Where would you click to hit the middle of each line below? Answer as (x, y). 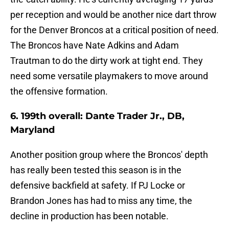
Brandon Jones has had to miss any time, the (101, 201)
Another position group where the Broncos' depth (109, 155)
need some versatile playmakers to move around (109, 76)
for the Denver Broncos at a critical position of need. (114, 30)
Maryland (32, 130)
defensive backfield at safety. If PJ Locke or (98, 186)
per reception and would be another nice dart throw (113, 15)
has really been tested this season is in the (96, 170)
